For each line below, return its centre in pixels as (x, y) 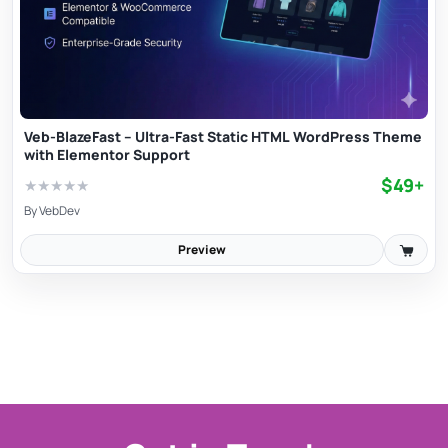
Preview (202, 249)
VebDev (59, 210)
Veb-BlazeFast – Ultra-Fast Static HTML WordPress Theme (223, 136)
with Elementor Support (107, 154)
